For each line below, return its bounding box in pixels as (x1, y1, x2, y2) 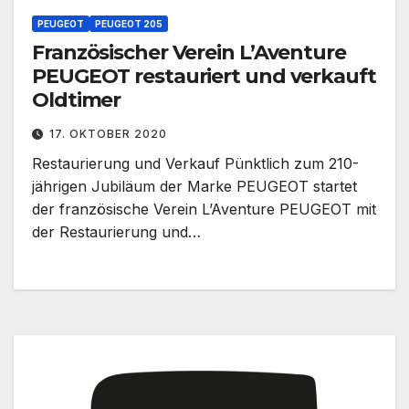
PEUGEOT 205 (95, 18, 163, 30)
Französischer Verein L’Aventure (32, 40, 346, 66)
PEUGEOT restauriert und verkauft (32, 64, 376, 89)
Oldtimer (32, 88, 121, 113)
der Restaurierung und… (32, 223, 201, 242)
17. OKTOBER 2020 (49, 127, 167, 142)
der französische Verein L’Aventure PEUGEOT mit (32, 200, 376, 219)
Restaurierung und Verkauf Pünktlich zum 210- (32, 154, 359, 173)
